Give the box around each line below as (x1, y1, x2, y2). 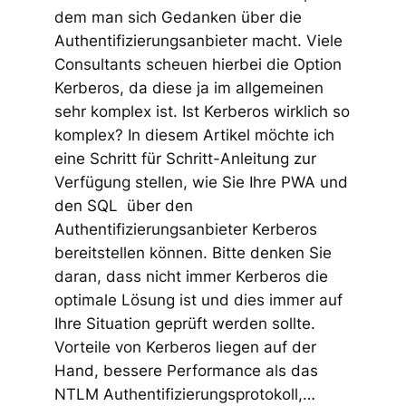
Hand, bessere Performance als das (53, 361, 318, 380)
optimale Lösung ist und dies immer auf (53, 290, 343, 309)
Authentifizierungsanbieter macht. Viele (53, 31, 343, 50)
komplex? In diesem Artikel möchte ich (53, 125, 334, 144)
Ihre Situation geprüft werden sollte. (53, 314, 315, 333)
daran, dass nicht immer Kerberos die (53, 266, 328, 285)
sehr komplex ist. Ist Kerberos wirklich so (53, 101, 350, 121)
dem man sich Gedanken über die (53, 7, 302, 26)
